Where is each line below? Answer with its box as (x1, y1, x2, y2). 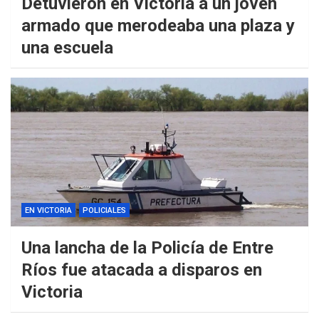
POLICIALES (83, 206, 126, 216)
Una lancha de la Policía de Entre (21, 238, 273, 258)
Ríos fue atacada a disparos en (21, 260, 262, 281)
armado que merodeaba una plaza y (21, 16, 295, 36)
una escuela (21, 38, 113, 58)
